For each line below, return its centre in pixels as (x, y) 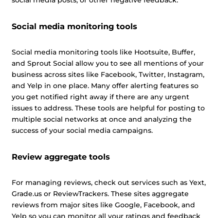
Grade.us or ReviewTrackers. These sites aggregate (100, 194)
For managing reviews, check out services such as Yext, (109, 182)
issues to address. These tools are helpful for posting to (108, 108)
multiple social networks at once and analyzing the (102, 119)
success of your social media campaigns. (82, 130)
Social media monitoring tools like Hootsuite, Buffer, (103, 52)
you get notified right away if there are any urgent (100, 97)
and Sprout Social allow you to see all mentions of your (108, 63)
